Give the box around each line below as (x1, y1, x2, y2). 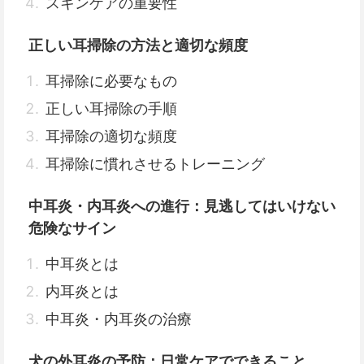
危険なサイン (28, 219, 116, 236)
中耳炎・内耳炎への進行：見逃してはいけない (28, 197, 336, 214)
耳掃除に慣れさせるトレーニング (45, 155, 265, 172)
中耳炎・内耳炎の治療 (45, 310, 192, 327)
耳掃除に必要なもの (45, 72, 177, 89)
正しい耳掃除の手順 (45, 100, 177, 117)
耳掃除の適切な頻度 (45, 128, 177, 145)
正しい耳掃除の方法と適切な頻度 (28, 37, 248, 54)
